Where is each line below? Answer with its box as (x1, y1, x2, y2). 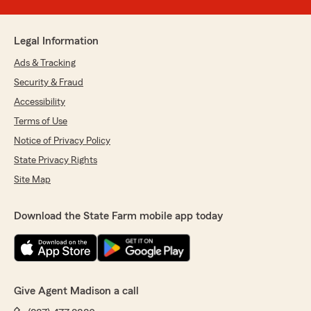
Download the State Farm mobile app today (14, 210, 223, 222)
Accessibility (14, 97, 65, 108)
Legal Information (14, 35, 99, 47)
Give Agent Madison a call (14, 285, 139, 297)
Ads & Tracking (14, 58, 76, 69)
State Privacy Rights (14, 155, 97, 166)
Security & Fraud (14, 78, 83, 88)
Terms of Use (14, 117, 67, 127)
